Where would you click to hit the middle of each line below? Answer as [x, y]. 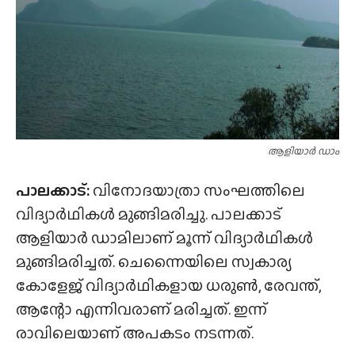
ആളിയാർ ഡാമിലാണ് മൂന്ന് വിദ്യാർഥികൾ [164, 237]
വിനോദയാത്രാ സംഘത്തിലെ [197, 190]
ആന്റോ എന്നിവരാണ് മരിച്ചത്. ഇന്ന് [141, 309]
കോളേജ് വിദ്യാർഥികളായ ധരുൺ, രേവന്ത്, [168, 285]
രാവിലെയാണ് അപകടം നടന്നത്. [135, 332]
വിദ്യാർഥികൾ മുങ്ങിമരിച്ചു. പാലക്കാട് [149, 214]
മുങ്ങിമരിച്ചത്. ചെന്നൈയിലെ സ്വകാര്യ [154, 261]
